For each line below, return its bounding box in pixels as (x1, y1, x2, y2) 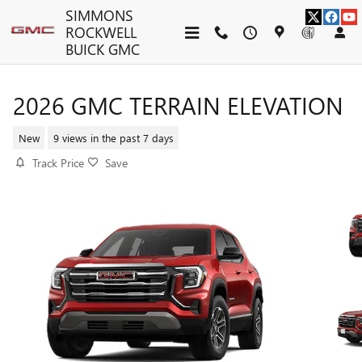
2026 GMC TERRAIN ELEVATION (13, 89, 343, 121)
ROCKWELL (65, 22, 137, 42)
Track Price (32, 155, 84, 170)
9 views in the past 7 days (53, 130, 174, 145)
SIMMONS (65, 5, 133, 25)
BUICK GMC (65, 39, 140, 59)
